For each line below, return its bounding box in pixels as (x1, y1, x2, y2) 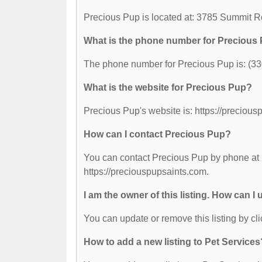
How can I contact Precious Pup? (84, 129, 231, 139)
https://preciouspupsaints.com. (84, 166, 209, 177)
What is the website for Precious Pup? (84, 82, 252, 92)
